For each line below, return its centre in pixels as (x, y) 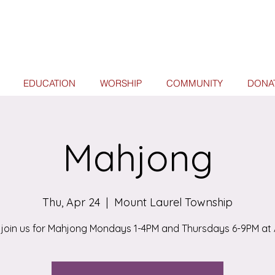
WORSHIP (121, 83)
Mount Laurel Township (173, 202)
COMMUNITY (194, 83)
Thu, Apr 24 (71, 202)
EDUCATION (49, 83)
